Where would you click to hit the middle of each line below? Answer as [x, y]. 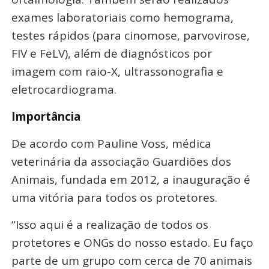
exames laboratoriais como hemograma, [122, 17]
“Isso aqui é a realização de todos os [110, 224]
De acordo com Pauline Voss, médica [111, 143]
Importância [46, 116]
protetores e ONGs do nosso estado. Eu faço [132, 242]
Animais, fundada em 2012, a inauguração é [131, 179]
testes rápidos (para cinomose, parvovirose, [130, 35]
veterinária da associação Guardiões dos [121, 161]
